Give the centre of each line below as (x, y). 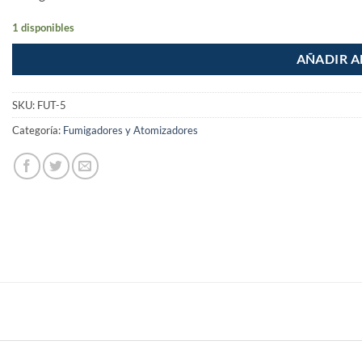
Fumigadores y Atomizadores (130, 130)
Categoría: (38, 130)
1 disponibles (43, 27)
